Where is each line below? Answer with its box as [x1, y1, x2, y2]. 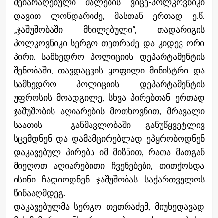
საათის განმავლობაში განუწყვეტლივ [13, 119, 205, 130]
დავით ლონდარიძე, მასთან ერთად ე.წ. [13, 10, 205, 21]
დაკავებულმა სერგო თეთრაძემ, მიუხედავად [13, 201, 205, 212]
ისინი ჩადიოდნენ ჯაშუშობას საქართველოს [13, 174, 205, 185]
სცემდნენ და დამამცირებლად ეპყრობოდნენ [13, 133, 205, 144]
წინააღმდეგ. [13, 187, 65, 199]
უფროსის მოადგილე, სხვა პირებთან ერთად [13, 92, 205, 103]
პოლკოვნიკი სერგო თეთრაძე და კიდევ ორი [13, 37, 205, 49]
